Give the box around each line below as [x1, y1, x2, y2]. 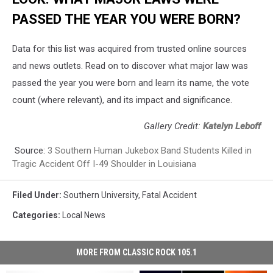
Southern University [63, 190, 138, 200]
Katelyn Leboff [203, 121, 261, 132]
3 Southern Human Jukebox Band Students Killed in [48, 145, 252, 157]
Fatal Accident [142, 190, 197, 200]
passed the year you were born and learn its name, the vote [12, 77, 249, 89]
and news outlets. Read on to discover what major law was [12, 60, 248, 72]
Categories [12, 210, 58, 221]
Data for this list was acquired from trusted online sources [12, 43, 247, 55]
